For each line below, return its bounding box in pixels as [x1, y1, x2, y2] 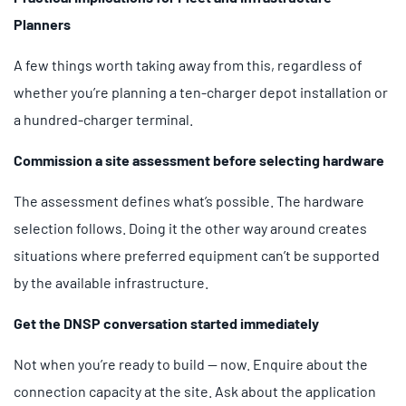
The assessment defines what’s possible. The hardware [14, 191, 364, 209]
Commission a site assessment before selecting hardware [14, 150, 384, 169]
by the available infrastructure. [14, 273, 208, 291]
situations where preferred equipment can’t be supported [14, 246, 380, 264]
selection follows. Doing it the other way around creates [14, 218, 367, 237]
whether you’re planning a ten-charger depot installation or [14, 82, 388, 101]
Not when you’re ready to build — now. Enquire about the [14, 354, 368, 372]
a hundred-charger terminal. [14, 110, 193, 128]
